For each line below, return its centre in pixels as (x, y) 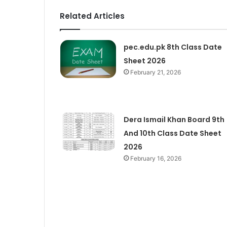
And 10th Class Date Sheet (172, 134)
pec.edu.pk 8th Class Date (173, 47)
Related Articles (92, 16)
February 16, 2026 (156, 159)
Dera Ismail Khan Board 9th (174, 120)
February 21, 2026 (155, 72)
